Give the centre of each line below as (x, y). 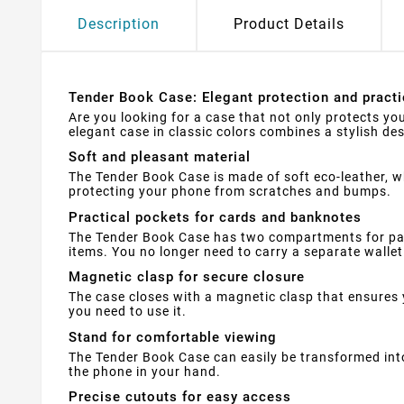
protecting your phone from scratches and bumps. (230, 192)
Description (119, 23)
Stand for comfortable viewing (173, 337)
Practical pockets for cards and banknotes (215, 217)
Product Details (289, 23)
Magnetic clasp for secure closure (187, 277)
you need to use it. (128, 312)
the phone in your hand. (145, 371)
